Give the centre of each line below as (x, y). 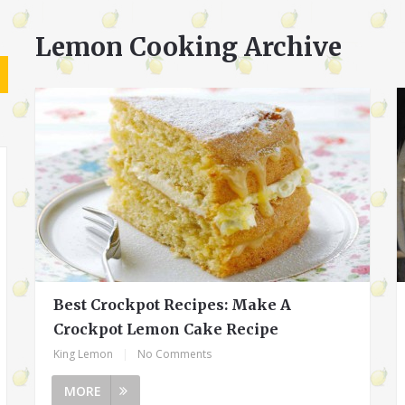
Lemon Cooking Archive (189, 47)
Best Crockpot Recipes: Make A (173, 304)
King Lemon (84, 353)
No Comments (175, 353)
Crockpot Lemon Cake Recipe (166, 329)
